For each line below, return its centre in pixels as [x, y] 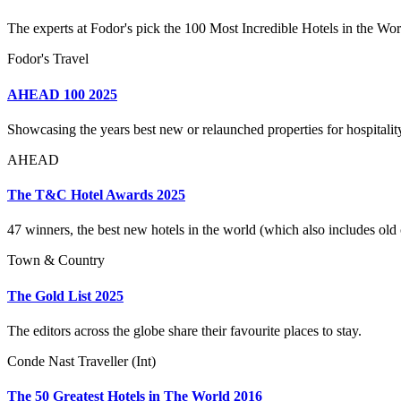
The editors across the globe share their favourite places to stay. [184, 331]
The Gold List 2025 [65, 295]
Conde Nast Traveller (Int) [81, 361]
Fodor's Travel [48, 59]
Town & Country [56, 260]
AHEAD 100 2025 [62, 94]
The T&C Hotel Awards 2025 [96, 195]
